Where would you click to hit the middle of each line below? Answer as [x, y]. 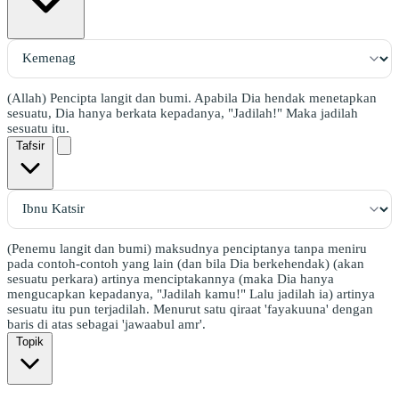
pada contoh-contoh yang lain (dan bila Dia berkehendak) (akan [186, 263]
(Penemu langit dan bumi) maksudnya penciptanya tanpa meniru [187, 248]
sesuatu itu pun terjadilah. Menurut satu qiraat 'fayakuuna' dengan [190, 309]
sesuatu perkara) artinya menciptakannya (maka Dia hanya [171, 278]
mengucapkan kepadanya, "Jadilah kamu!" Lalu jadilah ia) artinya [191, 293]
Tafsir [30, 145]
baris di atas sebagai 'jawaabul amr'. [106, 324]
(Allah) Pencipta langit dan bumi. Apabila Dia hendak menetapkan [192, 98]
